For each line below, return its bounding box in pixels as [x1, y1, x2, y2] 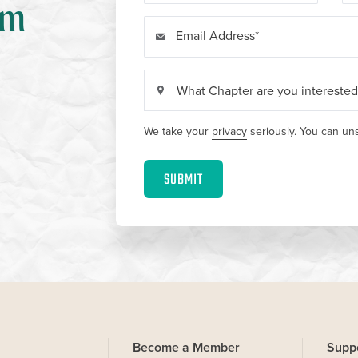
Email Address [175, 26, 255, 45]
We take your [143, 123, 212, 140]
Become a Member [132, 338, 240, 356]
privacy [211, 123, 247, 140]
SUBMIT [163, 172, 203, 188]
